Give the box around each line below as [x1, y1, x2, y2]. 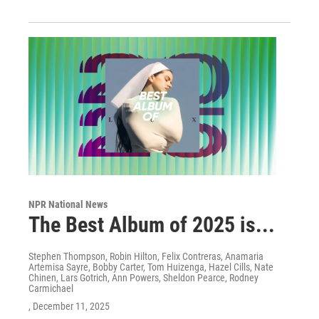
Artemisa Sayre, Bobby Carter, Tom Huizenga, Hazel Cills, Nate [28, 261, 273, 273]
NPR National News [28, 199, 108, 211]
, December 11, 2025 [28, 300, 110, 313]
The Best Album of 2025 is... [28, 212, 275, 238]
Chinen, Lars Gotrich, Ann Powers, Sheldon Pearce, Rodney [28, 272, 258, 284]
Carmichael [28, 283, 73, 295]
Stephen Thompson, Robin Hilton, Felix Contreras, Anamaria [28, 251, 263, 263]
